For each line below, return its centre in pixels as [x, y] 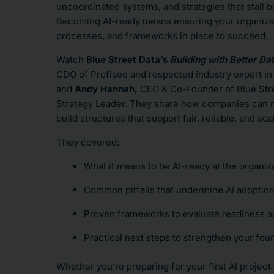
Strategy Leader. [93, 104]
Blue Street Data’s [128, 60]
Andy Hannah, [107, 89]
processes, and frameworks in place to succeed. [162, 36]
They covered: [88, 142]
